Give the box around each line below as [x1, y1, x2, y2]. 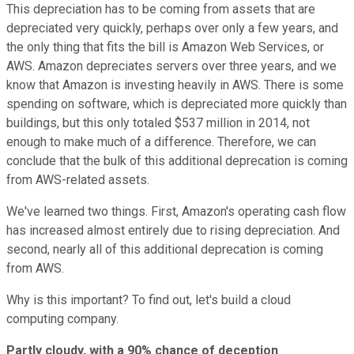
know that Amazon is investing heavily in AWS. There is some [6, 77, 344, 92]
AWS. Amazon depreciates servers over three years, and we [6, 58, 337, 73]
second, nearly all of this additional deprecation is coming [6, 241, 323, 257]
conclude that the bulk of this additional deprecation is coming [6, 153, 348, 168]
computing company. [6, 311, 119, 326]
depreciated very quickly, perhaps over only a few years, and [6, 20, 338, 36]
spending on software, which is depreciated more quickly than [6, 96, 347, 111]
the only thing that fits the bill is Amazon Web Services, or [6, 39, 324, 55]
